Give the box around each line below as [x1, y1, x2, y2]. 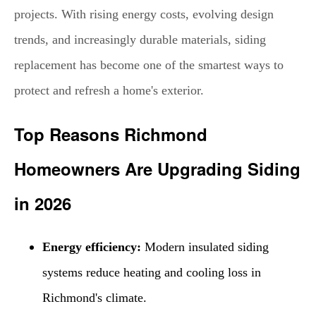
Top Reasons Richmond [14, 121, 207, 146]
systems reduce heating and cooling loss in [42, 265, 261, 280]
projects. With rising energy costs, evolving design [14, 6, 274, 21]
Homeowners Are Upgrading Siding [14, 156, 300, 181]
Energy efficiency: [42, 240, 141, 255]
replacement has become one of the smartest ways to [14, 57, 284, 72]
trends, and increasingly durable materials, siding [14, 32, 266, 47]
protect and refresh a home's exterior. [14, 83, 204, 97]
